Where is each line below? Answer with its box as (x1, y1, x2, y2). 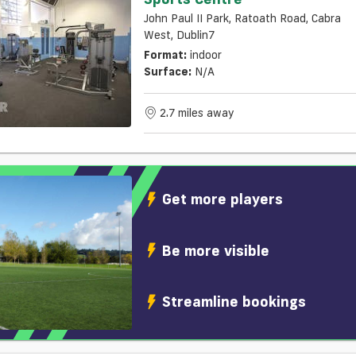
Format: (143, 48, 187, 63)
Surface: (143, 64, 192, 79)
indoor (186, 48, 225, 63)
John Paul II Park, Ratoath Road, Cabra (143, 11, 341, 26)
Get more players (162, 189, 284, 209)
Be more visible (162, 240, 270, 260)
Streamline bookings (162, 292, 307, 311)
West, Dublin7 (143, 28, 215, 43)
